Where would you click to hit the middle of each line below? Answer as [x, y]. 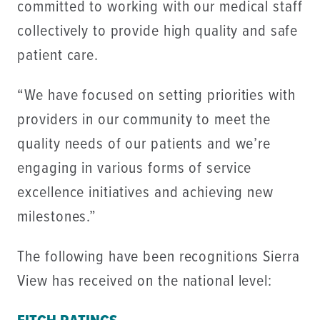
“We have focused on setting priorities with [156, 96]
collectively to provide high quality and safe [158, 31]
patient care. [58, 56]
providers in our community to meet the [144, 120]
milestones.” [57, 217]
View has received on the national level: [145, 282]
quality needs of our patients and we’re [144, 145]
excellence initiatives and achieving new [145, 193]
